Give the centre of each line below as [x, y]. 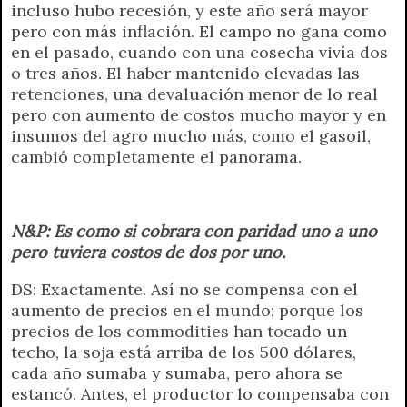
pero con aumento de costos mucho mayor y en [199, 114]
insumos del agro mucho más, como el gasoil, [191, 135]
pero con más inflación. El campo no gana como [199, 31]
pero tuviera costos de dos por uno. [148, 252]
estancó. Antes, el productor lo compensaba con [200, 393]
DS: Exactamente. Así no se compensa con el [184, 289]
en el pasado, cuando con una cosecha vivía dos [199, 52]
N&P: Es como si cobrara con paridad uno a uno [194, 231]
